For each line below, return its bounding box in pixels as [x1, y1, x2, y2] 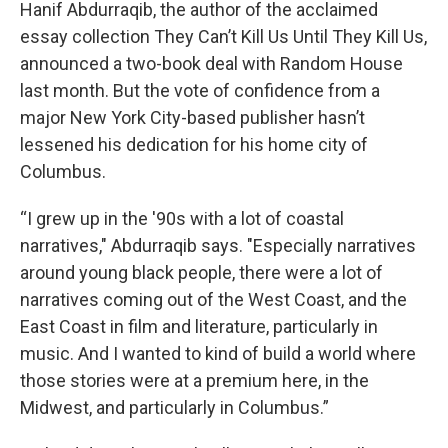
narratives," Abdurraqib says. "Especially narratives [20, 235, 416, 256]
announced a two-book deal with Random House [20, 53, 403, 74]
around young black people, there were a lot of [20, 262, 383, 283]
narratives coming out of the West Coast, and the [20, 289, 407, 310]
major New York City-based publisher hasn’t [20, 107, 365, 128]
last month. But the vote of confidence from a [20, 80, 380, 101]
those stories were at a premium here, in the [20, 370, 369, 391]
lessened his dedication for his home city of [20, 134, 368, 155]
